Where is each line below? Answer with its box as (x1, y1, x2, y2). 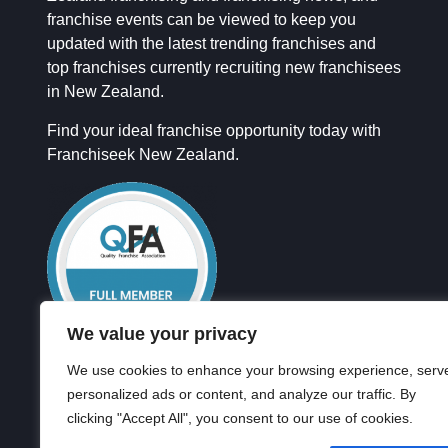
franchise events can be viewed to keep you (47, 11, 356, 29)
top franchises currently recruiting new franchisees (47, 59, 401, 77)
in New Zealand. (47, 83, 164, 101)
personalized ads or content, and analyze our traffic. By (67, 386, 416, 402)
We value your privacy (67, 324, 257, 344)
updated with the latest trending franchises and (47, 35, 376, 53)
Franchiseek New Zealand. (47, 146, 239, 164)
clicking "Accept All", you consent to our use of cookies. (67, 410, 413, 426)
